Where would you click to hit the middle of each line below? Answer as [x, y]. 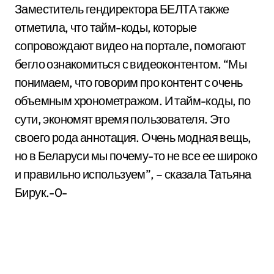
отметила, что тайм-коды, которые [106, 28]
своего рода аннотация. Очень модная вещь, [133, 138]
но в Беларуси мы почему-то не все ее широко [136, 156]
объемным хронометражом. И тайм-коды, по [133, 101]
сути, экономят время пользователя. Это [122, 119]
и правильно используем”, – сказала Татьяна [133, 174]
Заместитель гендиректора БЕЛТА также [122, 9]
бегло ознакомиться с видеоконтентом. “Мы [131, 64]
